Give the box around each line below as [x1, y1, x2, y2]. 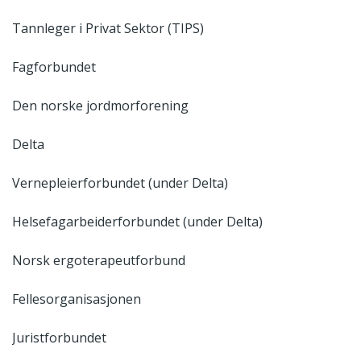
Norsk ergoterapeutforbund [12, 251, 185, 269]
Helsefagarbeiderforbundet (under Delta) [12, 212, 263, 230]
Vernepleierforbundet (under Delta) [12, 173, 228, 192]
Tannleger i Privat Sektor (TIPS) [12, 19, 204, 37]
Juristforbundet [12, 328, 106, 346]
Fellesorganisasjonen [12, 289, 141, 308]
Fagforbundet [12, 57, 96, 76]
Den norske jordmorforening [12, 96, 189, 114]
